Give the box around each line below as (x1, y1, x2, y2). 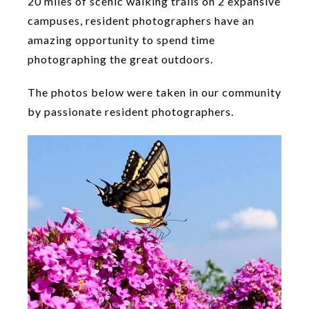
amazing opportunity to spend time (28, 33, 215, 46)
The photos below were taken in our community (28, 86, 281, 99)
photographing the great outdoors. (28, 52, 213, 66)
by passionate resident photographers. (28, 105, 234, 118)
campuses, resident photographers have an (28, 14, 255, 27)
